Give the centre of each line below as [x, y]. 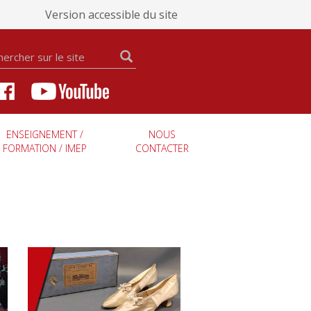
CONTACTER [162, 148]
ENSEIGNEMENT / [44, 134]
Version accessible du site [111, 15]
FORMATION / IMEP [44, 148]
